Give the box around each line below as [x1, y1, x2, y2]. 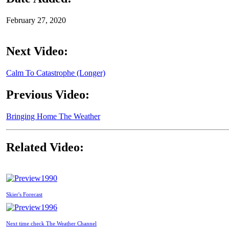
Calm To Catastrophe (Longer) [6, 68, 105, 78]
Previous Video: [6, 88, 89, 102]
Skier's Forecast [6, 191, 42, 197]
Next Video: [6, 44, 68, 58]
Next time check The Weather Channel [6, 220, 97, 226]
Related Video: [6, 140, 84, 154]
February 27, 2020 [6, 16, 66, 25]
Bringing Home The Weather [6, 112, 100, 121]
